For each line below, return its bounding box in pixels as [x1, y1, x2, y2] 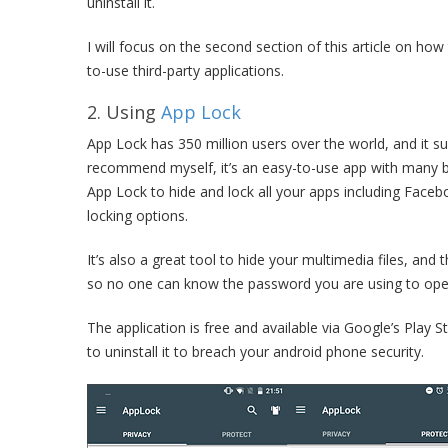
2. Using [87, 100, 161, 124]
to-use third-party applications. [87, 61, 284, 80]
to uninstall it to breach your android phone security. [87, 342, 424, 361]
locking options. [87, 206, 188, 225]
